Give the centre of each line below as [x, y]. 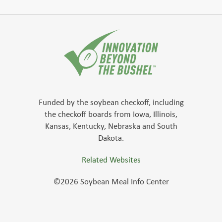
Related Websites [111, 160]
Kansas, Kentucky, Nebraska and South [111, 126]
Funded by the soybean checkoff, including [111, 102]
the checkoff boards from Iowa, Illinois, [111, 114]
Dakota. [111, 138]
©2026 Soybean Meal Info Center [111, 182]
